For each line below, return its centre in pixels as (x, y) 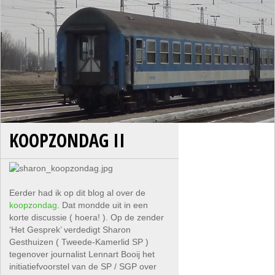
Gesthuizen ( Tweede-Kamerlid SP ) (79, 242)
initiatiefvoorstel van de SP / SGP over (83, 266)
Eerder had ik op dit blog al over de (78, 193)
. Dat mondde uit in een (103, 205)
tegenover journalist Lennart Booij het (82, 254)
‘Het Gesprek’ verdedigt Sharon (70, 230)
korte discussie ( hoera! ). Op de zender (87, 217)
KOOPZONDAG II (68, 140)
